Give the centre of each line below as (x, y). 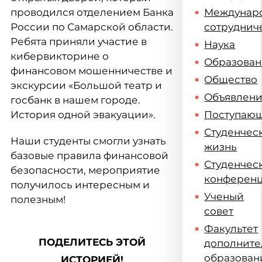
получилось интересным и (80, 185)
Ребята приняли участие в (79, 42)
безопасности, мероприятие (85, 170)
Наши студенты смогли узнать (88, 141)
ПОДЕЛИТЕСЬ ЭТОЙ (92, 242)
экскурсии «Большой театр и (86, 85)
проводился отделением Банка (92, 12)
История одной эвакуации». (83, 115)
